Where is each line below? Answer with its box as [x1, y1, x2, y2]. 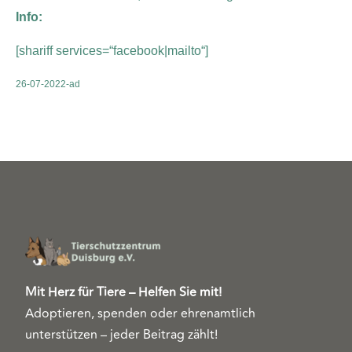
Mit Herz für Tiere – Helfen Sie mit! [25, 282, 222, 302]
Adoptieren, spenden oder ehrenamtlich [25, 303, 255, 323]
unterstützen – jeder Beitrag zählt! [25, 324, 218, 344]
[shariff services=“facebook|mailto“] [16, 43, 208, 57]
